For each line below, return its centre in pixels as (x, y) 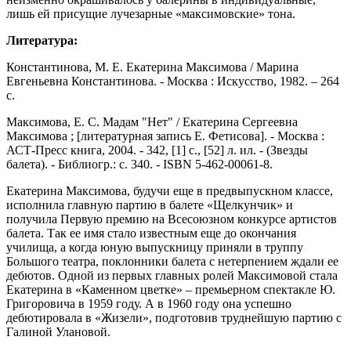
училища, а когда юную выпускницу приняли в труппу (155, 248)
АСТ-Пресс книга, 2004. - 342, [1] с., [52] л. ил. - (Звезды (157, 150)
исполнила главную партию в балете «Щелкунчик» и (150, 205)
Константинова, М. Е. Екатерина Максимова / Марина (152, 67)
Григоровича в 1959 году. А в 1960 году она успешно (149, 304)
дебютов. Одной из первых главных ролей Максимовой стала (172, 276)
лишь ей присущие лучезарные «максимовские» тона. (151, 14)
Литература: (42, 41)
